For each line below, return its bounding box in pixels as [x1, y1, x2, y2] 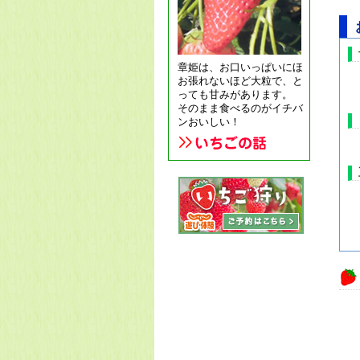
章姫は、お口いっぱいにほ [178, 62, 303, 73]
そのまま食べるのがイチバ [178, 103, 303, 114]
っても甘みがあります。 [178, 89, 292, 100]
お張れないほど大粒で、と [178, 76, 303, 87]
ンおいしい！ [178, 117, 240, 128]
